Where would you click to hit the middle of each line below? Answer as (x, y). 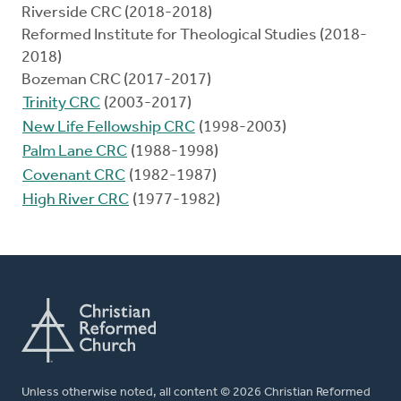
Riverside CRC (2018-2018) (117, 13)
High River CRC (76, 200)
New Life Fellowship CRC (109, 128)
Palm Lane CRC (75, 152)
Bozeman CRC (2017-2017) (116, 81)
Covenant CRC (74, 176)
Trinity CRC (61, 104)
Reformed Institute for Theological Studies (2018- (194, 36)
